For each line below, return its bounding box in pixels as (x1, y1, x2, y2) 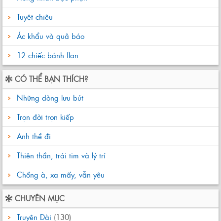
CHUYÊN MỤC (15, 192, 65, 204)
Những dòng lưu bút (14, 92, 83, 103)
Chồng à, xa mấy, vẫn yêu (14, 169, 105, 180)
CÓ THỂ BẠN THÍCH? (15, 73, 88, 84)
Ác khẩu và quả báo (17, 30, 84, 41)
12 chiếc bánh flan (17, 49, 78, 61)
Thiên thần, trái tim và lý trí (14, 149, 106, 161)
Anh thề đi (14, 130, 51, 142)
